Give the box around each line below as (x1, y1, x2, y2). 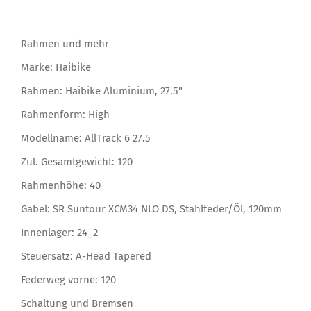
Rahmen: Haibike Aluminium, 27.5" (21, 84, 183, 97)
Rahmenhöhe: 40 (21, 178, 101, 192)
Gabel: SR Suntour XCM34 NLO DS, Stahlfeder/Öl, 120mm (21, 202, 282, 215)
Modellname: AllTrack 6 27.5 (21, 131, 151, 144)
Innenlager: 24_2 (21, 226, 98, 239)
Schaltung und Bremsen (21, 296, 133, 310)
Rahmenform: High (21, 108, 110, 121)
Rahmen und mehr (21, 37, 109, 50)
